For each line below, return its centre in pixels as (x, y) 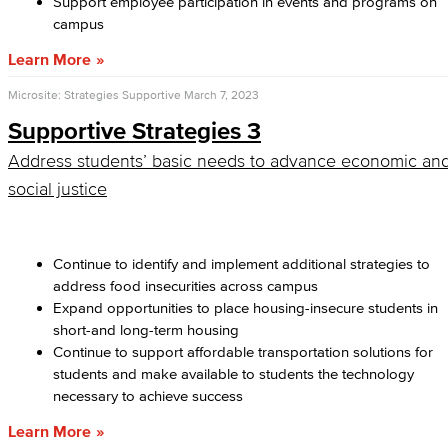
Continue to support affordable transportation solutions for (243, 351)
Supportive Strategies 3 (134, 130)
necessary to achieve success (150, 395)
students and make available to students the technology (233, 373)
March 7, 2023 (221, 94)
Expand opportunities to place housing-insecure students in (245, 307)
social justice (57, 189)
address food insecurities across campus (185, 285)
